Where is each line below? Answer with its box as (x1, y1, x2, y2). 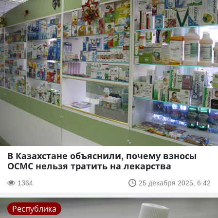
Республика (12, 203, 56, 215)
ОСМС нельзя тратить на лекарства (7, 160, 171, 172)
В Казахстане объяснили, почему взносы (7, 150, 197, 162)
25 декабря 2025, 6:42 (139, 178, 211, 188)
